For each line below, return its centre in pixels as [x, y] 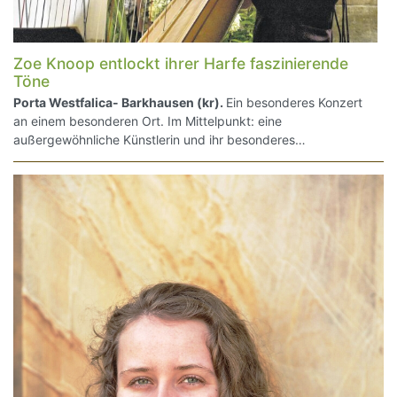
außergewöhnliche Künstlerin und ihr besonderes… [160, 140]
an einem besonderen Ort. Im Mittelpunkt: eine [148, 121]
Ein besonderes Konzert [294, 103]
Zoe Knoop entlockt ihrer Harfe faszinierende [181, 63]
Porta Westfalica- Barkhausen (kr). [120, 103]
